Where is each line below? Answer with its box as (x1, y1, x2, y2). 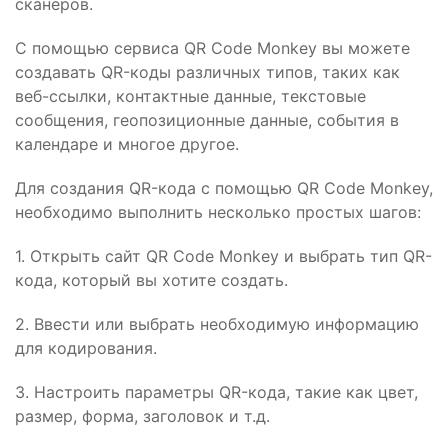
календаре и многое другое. (15, 134, 239, 154)
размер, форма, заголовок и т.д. (15, 406, 270, 426)
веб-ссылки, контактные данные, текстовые (15, 86, 366, 106)
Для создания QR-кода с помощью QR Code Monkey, (15, 178, 433, 198)
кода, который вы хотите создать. (15, 270, 288, 290)
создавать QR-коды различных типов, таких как (15, 62, 400, 82)
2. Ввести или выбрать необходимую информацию (15, 314, 419, 334)
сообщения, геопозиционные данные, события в (15, 110, 399, 130)
